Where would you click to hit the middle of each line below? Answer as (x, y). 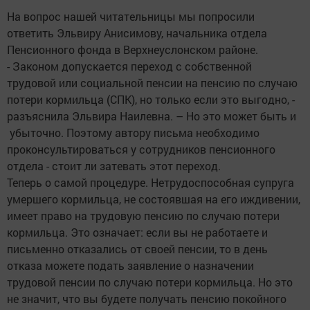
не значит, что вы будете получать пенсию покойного (147, 298)
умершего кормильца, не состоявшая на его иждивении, (154, 199)
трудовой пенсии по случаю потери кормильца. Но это (150, 282)
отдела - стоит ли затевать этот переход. (114, 165)
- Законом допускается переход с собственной (129, 66)
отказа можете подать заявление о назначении (130, 265)
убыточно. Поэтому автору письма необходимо (133, 132)
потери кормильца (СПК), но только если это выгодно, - (151, 99)
